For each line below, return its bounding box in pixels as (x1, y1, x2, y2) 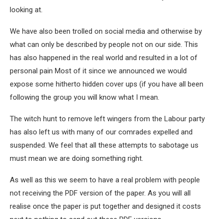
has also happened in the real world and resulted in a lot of (10, 53, 197, 63)
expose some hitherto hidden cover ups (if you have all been (10, 80, 203, 89)
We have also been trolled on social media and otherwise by (10, 27, 202, 36)
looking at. (10, 5, 43, 15)
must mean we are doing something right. (10, 154, 143, 163)
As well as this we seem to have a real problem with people (10, 175, 200, 185)
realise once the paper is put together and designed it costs (10, 202, 201, 211)
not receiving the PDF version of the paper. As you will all (10, 189, 191, 198)
